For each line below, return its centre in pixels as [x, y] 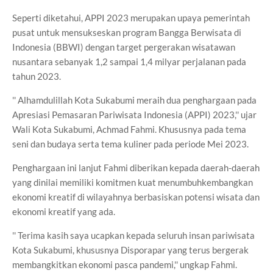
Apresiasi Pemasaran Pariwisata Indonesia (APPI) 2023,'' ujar [134, 115]
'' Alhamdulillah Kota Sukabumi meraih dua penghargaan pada [134, 100]
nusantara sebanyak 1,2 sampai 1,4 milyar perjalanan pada [129, 62]
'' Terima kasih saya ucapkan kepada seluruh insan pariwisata [133, 235]
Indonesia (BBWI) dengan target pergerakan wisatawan [124, 47]
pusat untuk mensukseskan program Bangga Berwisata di [127, 32]
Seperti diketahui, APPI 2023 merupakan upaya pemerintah [131, 18]
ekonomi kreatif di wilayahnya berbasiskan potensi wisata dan [136, 197]
